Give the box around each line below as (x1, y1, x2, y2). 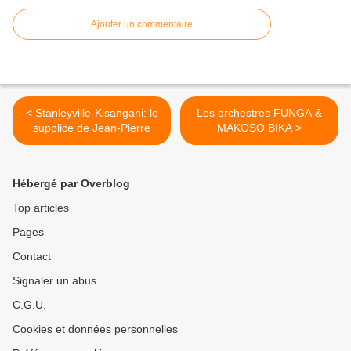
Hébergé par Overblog (13, 177, 130, 190)
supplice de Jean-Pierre (33, 121, 150, 135)
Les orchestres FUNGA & (197, 107, 322, 120)
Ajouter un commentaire (91, 19, 193, 31)
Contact (13, 250, 51, 263)
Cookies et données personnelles (13, 323, 178, 336)
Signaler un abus (13, 274, 96, 288)
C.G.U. (13, 299, 46, 312)
